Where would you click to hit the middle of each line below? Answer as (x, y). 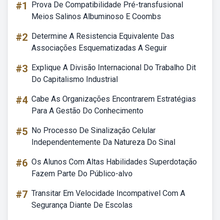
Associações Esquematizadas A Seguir (99, 48)
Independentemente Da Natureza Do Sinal (103, 142)
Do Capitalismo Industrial (75, 79)
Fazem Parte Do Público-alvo (82, 174)
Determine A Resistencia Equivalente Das (103, 36)
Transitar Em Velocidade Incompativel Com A (108, 193)
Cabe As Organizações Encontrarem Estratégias (114, 99)
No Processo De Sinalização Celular (94, 130)
